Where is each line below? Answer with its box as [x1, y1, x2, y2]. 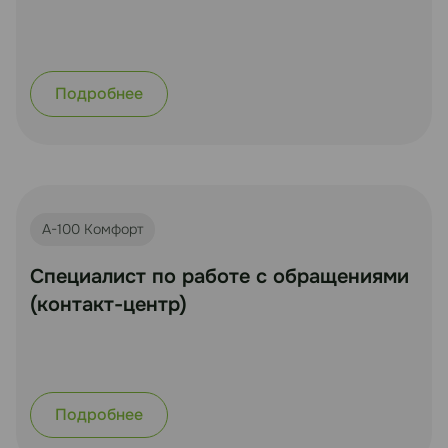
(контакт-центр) [30, 291, 187, 317]
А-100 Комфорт [42, 219, 143, 238]
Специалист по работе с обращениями [30, 263, 409, 289]
